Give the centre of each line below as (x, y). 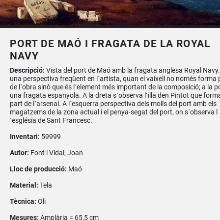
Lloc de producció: (39, 169)
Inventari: (25, 137)
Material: (25, 185)
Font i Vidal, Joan (56, 153)
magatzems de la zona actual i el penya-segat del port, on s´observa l (113, 112)
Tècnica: (24, 201)
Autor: (20, 153)
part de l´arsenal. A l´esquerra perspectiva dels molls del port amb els (113, 104)
